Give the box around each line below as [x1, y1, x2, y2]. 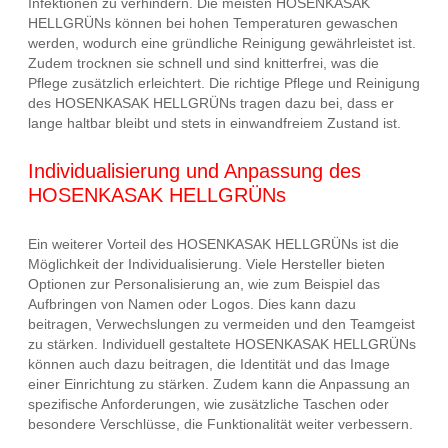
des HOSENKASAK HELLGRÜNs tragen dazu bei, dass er [28, 94, 394, 111]
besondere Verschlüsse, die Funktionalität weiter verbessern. [28, 416, 413, 433]
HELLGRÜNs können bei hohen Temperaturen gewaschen [28, 14, 398, 31]
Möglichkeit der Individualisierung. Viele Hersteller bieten [28, 256, 385, 273]
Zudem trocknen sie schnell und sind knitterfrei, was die [28, 54, 379, 71]
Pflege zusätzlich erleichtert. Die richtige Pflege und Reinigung [28, 74, 420, 91]
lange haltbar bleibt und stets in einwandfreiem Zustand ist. [28, 114, 401, 131]
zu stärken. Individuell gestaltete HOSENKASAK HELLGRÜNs [28, 336, 416, 353]
